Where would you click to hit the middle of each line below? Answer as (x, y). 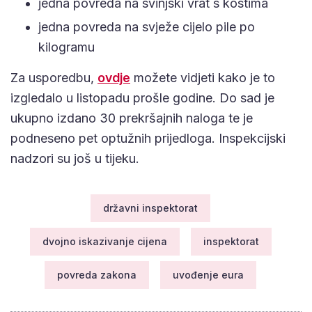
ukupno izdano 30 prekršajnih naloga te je (132, 118)
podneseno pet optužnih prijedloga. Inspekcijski (148, 138)
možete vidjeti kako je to (203, 77)
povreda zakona (97, 274)
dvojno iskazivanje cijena (104, 241)
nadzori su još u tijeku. (75, 158)
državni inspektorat (150, 208)
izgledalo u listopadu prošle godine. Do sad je (142, 97)
